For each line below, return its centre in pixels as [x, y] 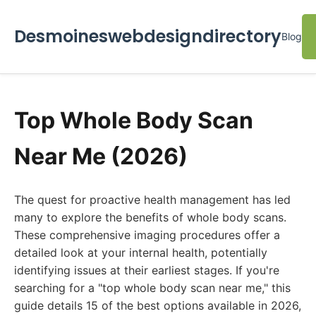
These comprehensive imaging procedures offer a [147, 235]
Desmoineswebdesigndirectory [148, 36]
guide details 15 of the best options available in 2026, [158, 305]
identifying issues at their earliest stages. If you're [147, 270]
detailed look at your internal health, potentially [141, 253]
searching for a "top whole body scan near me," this [152, 288]
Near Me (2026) [101, 156]
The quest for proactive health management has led [152, 200]
